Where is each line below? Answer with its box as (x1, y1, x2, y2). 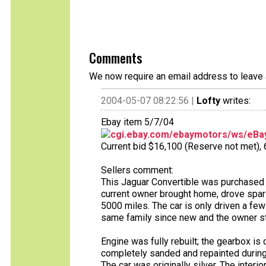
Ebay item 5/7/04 (101, 116, 174, 128)
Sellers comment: (101, 164, 173, 176)
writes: (220, 95, 251, 106)
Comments (89, 48, 142, 67)
